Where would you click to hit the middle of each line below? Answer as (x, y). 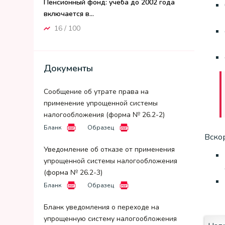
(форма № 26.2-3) (73, 173)
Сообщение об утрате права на (96, 92)
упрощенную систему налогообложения (110, 219)
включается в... (69, 14)
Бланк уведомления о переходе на (101, 207)
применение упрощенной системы (101, 103)
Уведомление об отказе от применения (109, 149)
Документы (68, 68)
